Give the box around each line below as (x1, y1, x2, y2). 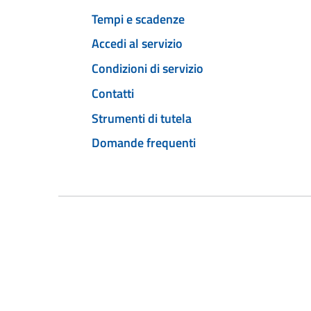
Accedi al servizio (92, 34, 183, 53)
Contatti (92, 83, 134, 103)
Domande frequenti (92, 133, 196, 153)
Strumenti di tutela (92, 108, 192, 128)
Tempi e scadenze (92, 9, 185, 28)
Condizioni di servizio (92, 59, 203, 78)
